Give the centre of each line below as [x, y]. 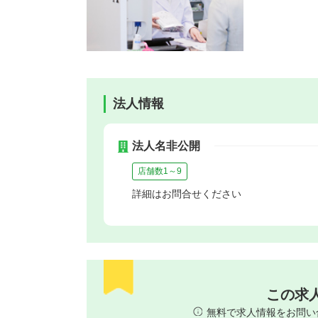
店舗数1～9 [160, 171]
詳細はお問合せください [187, 193]
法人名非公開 [166, 146]
